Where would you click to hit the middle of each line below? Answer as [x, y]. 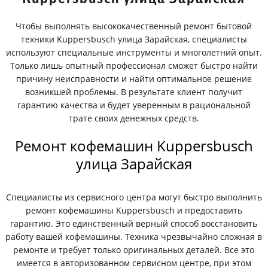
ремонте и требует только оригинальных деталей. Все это [134, 250]
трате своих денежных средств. [134, 118]
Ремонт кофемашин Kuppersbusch [134, 146]
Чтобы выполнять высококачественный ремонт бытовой [134, 26]
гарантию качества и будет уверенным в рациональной [134, 105]
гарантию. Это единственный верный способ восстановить [134, 223]
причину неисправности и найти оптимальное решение [134, 79]
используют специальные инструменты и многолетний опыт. [134, 52]
